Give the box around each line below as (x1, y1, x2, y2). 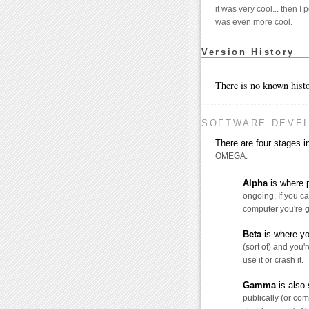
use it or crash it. (243, 255, 303, 266)
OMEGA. (215, 151, 248, 161)
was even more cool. (215, 17, 292, 28)
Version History (201, 47, 295, 58)
